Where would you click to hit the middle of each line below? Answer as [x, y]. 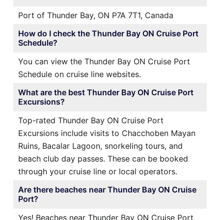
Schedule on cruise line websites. [80, 74]
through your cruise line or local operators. [98, 171]
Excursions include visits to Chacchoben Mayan [107, 133]
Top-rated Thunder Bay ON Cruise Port [91, 120]
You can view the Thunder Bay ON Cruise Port [104, 61]
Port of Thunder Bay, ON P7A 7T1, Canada [96, 15]
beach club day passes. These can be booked [103, 158]
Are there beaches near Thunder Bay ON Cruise [107, 189]
